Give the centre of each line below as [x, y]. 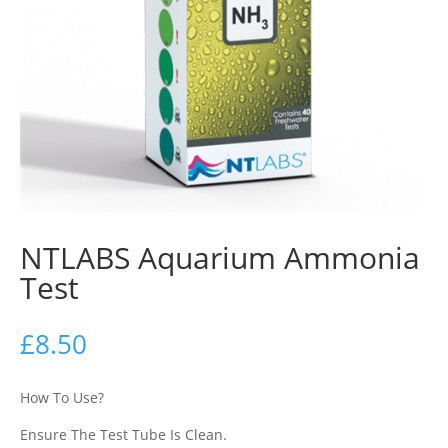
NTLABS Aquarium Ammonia [220, 257]
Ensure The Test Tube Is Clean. [123, 434]
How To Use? [62, 397]
